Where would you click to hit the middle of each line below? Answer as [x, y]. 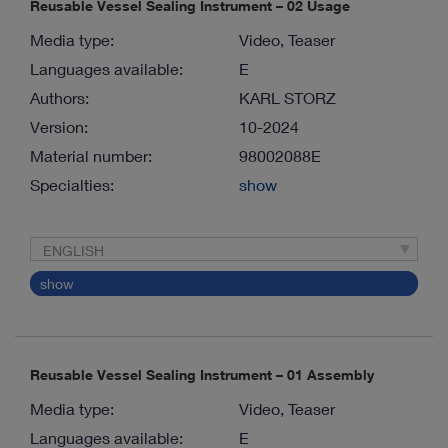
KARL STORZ [287, 97]
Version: [59, 126]
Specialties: [72, 184]
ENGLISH [73, 251]
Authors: [59, 97]
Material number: [91, 155]
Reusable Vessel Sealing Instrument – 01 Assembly [202, 375]
